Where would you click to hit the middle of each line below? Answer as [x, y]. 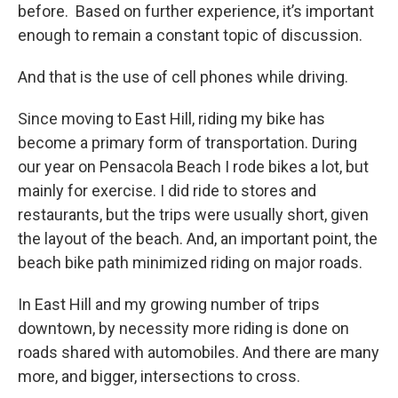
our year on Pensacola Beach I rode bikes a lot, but [193, 167]
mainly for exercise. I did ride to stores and [167, 191]
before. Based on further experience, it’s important [196, 12]
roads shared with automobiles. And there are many [199, 353]
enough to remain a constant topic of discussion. [190, 36]
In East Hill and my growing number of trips [169, 305]
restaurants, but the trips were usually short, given [193, 215]
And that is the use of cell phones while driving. [183, 77]
